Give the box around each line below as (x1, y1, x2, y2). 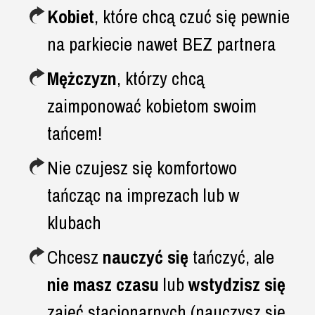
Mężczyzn (46, 65, 117, 91)
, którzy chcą (116, 65, 205, 91)
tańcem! (46, 120, 102, 146)
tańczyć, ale (192, 244, 274, 269)
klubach (46, 210, 101, 235)
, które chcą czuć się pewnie (94, 4, 290, 29)
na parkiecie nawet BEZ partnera (46, 31, 276, 56)
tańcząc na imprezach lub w (46, 182, 239, 207)
